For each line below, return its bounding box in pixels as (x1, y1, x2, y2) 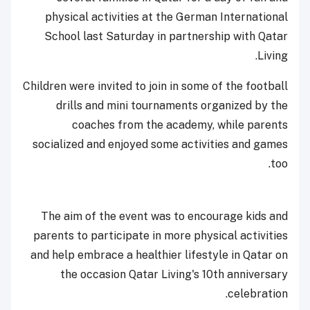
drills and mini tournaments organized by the (56, 99, 288, 113)
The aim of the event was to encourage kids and (41, 210, 288, 224)
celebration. (228, 287, 288, 301)
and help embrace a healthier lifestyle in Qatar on (30, 248, 288, 262)
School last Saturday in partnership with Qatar (44, 30, 288, 44)
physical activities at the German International (45, 10, 288, 24)
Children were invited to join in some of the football (23, 80, 288, 93)
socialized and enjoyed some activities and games (33, 138, 288, 152)
